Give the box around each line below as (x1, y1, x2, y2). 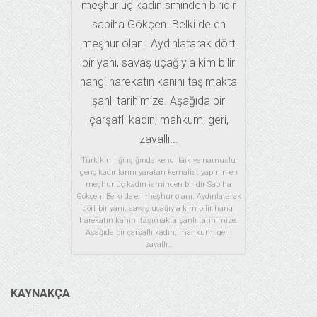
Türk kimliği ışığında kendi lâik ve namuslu (81, 156, 236, 166)
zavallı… (144, 240, 173, 250)
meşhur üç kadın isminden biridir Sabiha (86, 180, 231, 190)
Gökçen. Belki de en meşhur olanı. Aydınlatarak (76, 192, 241, 202)
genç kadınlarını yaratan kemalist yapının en (79, 168, 238, 178)
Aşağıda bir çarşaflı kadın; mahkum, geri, (85, 228, 232, 238)
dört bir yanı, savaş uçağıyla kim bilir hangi (82, 204, 235, 214)
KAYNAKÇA (11, 287, 70, 301)
